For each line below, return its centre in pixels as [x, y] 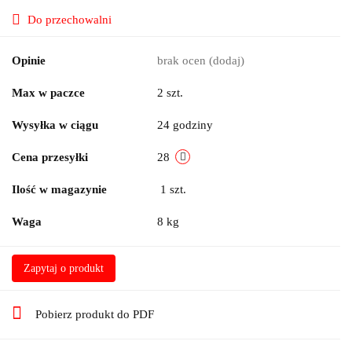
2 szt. [170, 93]
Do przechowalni [70, 20]
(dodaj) [227, 61]
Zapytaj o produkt [64, 269]
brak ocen [183, 61]
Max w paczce [48, 93]
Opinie [29, 61]
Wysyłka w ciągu [55, 125]
